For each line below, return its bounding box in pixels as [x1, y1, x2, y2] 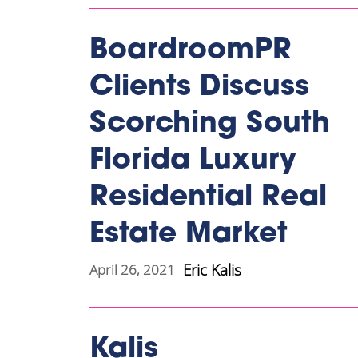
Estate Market [89, 220, 288, 249]
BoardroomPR [89, 36, 292, 66]
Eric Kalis [183, 259, 241, 280]
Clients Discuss [89, 73, 309, 102]
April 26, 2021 [89, 261, 175, 280]
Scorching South [89, 109, 330, 139]
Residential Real [89, 183, 327, 213]
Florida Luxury [89, 146, 296, 176]
